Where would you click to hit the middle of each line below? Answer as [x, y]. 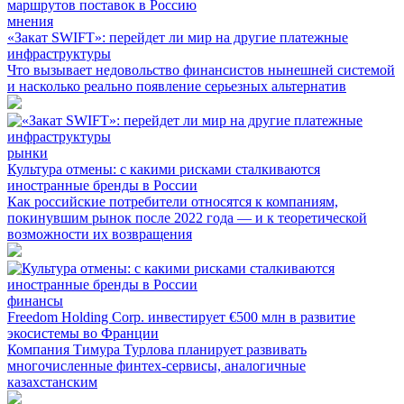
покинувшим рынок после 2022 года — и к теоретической [187, 218]
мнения [30, 22]
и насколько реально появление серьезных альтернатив [177, 87]
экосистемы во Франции [83, 334]
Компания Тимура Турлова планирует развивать [157, 350]
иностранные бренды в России [102, 186]
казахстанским [52, 382]
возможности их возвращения [100, 234]
